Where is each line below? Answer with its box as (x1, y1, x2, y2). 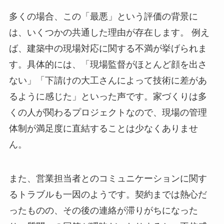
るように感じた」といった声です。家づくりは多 (8, 91, 207, 101)
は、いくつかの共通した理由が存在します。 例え (8, 27, 209, 37)
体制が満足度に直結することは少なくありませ (8, 123, 198, 133)
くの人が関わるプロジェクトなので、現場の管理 (8, 107, 207, 117)
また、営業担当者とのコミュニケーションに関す (8, 173, 207, 183)
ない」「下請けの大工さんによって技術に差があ (8, 75, 207, 85)
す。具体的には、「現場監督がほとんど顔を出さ (8, 59, 207, 69)
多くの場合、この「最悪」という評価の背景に (8, 11, 198, 21)
